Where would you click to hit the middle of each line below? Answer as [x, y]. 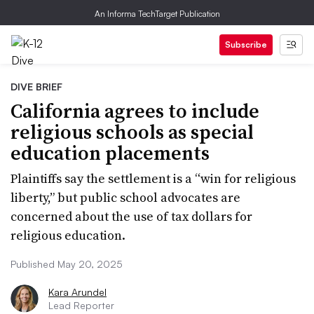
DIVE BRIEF [36, 87]
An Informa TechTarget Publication [157, 14]
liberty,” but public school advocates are [125, 197]
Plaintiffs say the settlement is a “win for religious [153, 178]
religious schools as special [132, 132]
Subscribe [246, 45]
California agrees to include [135, 111]
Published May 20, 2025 [67, 264]
